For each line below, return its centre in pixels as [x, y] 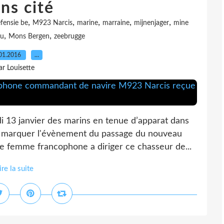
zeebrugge [69, 36]
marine [87, 23]
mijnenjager [151, 23]
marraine [116, 23]
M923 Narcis [52, 23]
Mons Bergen [29, 36]
